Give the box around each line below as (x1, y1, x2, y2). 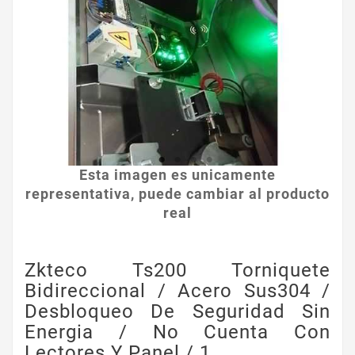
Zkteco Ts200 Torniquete (25, 259, 330, 281)
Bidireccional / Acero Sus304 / (25, 280, 330, 302)
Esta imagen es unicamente (79, 166, 276, 183)
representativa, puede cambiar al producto (25, 185, 330, 202)
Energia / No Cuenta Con (25, 321, 330, 343)
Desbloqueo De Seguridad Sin (25, 300, 330, 323)
